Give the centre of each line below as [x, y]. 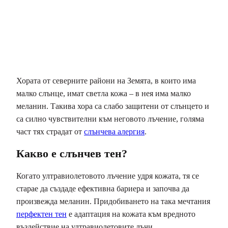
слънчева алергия [114, 131]
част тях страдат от [50, 131]
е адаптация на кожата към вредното [131, 214]
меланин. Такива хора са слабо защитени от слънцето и [113, 106]
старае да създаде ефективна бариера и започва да [103, 189]
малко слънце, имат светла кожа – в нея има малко [104, 93]
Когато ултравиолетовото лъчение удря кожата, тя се [108, 176]
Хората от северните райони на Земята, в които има [106, 80]
